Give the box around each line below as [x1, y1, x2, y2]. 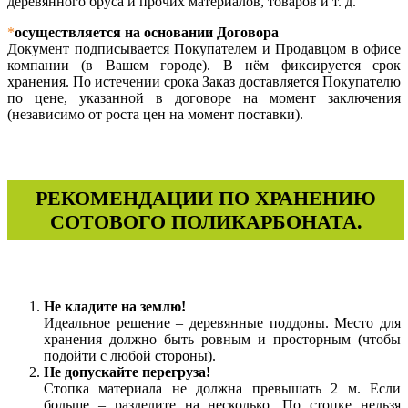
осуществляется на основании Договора [15, 25, 279, 41]
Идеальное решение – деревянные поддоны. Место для [44, 314, 401, 331]
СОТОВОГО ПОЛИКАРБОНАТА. [49, 210, 362, 234]
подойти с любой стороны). [44, 347, 216, 363]
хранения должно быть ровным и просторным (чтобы [44, 331, 401, 347]
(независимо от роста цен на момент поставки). [7, 107, 303, 123]
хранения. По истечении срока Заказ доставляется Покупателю [7, 74, 401, 90]
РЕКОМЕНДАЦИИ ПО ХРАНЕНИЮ [36, 187, 376, 210]
